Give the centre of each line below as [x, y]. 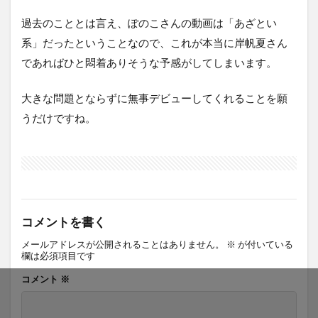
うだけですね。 [59, 117]
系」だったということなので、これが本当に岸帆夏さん [154, 42]
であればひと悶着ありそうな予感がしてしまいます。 [149, 62]
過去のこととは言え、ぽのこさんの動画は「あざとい [149, 22]
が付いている [264, 244]
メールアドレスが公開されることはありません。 [123, 244]
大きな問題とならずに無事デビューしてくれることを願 [154, 98]
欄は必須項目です [58, 255]
